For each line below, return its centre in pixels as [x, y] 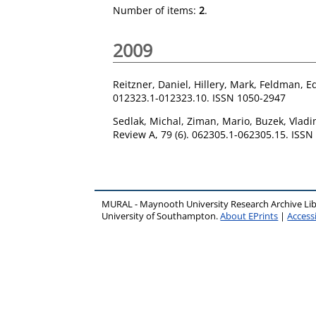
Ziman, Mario [218, 121]
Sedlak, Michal [147, 121]
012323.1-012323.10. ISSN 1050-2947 [199, 97]
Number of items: [156, 10]
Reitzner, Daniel [151, 84]
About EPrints [249, 216]
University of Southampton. [161, 216]
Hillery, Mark [224, 84]
